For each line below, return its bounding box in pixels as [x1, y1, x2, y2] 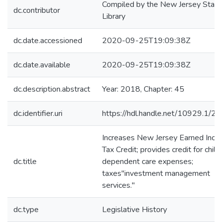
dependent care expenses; [102, 156, 193, 167]
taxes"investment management [102, 168, 210, 179]
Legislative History [102, 204, 167, 215]
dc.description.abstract [13, 84, 90, 95]
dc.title [13, 156, 37, 167]
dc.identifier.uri [13, 108, 62, 119]
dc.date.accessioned [13, 35, 82, 46]
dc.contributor [13, 5, 60, 16]
